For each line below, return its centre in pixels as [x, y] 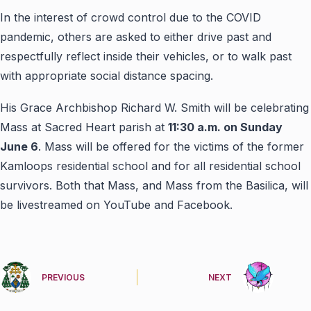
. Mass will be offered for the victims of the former [171, 146]
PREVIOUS [63, 278]
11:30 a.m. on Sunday [225, 127]
